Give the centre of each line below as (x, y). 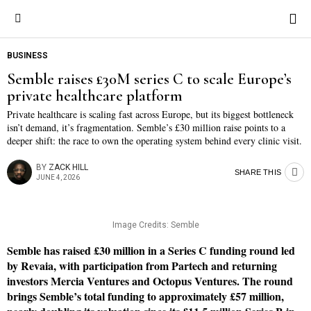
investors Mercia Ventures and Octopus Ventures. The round (150, 281)
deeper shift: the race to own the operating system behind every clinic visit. (154, 141)
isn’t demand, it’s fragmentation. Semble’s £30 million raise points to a (146, 127)
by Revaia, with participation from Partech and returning (142, 266)
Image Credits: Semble (155, 225)
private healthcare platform (95, 95)
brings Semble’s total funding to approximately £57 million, (145, 296)
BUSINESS (27, 56)
